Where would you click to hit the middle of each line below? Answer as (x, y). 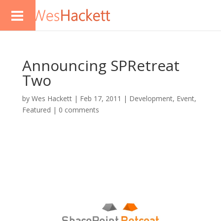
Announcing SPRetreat (101, 65)
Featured (36, 110)
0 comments (79, 110)
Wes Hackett (52, 98)
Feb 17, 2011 (100, 98)
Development (151, 98)
